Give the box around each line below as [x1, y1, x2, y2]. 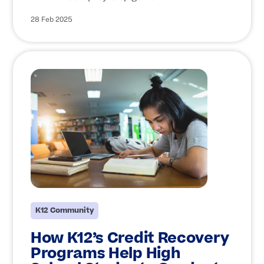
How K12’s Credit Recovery [31, 228, 229, 249]
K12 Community [35, 205, 94, 216]
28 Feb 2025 [31, 15, 72, 24]
